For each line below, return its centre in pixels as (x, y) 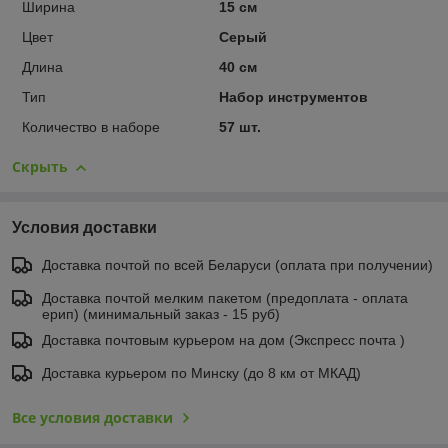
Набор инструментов (293, 97)
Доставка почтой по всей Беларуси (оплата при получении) (237, 265)
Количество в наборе (91, 127)
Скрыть (40, 167)
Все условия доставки (92, 418)
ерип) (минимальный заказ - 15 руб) (161, 314)
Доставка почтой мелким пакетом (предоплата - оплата (225, 298)
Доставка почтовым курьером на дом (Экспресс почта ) (223, 340)
